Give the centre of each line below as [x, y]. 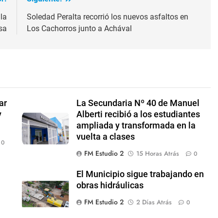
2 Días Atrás [154, 202]
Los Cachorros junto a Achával [79, 29]
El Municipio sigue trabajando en [140, 174]
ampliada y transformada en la [136, 126]
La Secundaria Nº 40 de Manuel [138, 103]
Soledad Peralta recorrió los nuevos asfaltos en [107, 17]
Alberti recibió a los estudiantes [138, 115]
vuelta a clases [105, 137]
